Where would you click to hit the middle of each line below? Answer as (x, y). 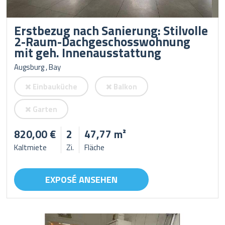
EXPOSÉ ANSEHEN (82, 180)
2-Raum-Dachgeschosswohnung (102, 42)
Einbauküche (54, 87)
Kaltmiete (31, 147)
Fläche (95, 147)
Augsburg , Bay (38, 67)
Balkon (125, 87)
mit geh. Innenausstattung (88, 53)
